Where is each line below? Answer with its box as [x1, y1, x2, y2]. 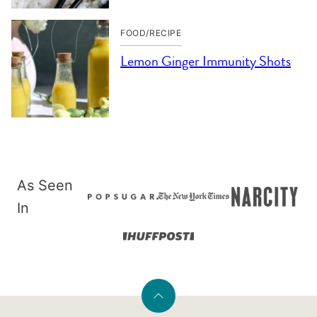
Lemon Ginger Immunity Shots [120, 50, 291, 71]
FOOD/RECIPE [120, 27, 182, 38]
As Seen [17, 176, 73, 194]
